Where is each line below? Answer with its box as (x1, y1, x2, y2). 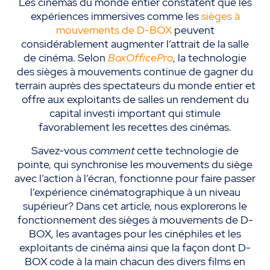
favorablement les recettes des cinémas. (39, 120, 231, 134)
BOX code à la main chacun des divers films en (25, 254, 245, 268)
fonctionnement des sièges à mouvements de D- (17, 213, 253, 227)
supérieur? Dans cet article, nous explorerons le (23, 199, 247, 213)
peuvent (171, 23, 215, 37)
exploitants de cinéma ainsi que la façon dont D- (19, 240, 251, 254)
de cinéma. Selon (24, 51, 108, 64)
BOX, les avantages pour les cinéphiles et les (29, 227, 241, 240)
